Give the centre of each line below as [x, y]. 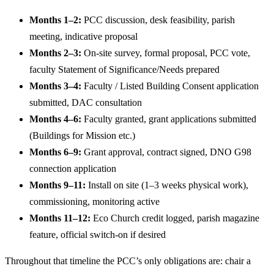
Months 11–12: [60, 218]
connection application [73, 168]
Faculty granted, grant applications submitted [169, 119]
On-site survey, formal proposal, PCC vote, [166, 53]
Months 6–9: [55, 152]
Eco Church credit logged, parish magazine [175, 218]
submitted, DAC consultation [86, 102]
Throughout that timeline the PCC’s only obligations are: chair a [128, 261]
